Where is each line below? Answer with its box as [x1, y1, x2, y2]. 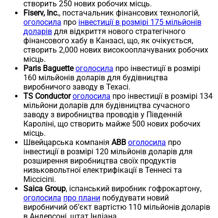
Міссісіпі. [23, 174, 56, 184]
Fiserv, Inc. [23, 8, 59, 18]
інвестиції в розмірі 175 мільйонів [78, 17, 201, 27]
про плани [63, 193, 100, 202]
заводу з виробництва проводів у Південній [23, 109, 182, 119]
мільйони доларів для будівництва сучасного [23, 100, 190, 110]
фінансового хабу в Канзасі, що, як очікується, [23, 36, 193, 45]
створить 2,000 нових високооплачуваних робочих [23, 45, 208, 54]
